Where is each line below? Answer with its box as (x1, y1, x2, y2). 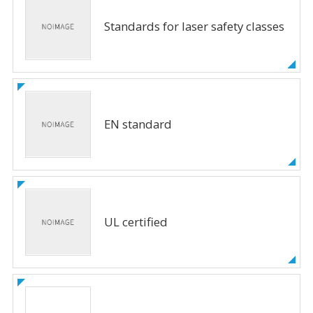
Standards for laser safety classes (103, 18, 284, 35)
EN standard (103, 116, 172, 133)
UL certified (103, 214, 168, 231)
